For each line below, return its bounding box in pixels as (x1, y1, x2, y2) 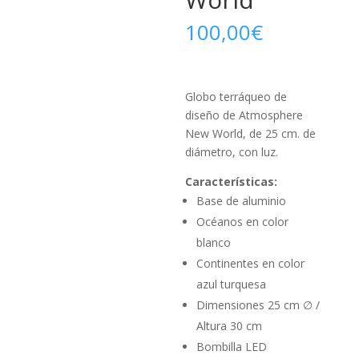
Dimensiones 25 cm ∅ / (196, 297, 321, 313)
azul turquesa (196, 276, 267, 292)
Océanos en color (196, 214, 289, 230)
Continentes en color (196, 256, 305, 272)
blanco (196, 235, 232, 251)
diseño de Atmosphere (185, 107, 304, 123)
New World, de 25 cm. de (185, 126, 317, 142)
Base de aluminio (196, 193, 287, 209)
